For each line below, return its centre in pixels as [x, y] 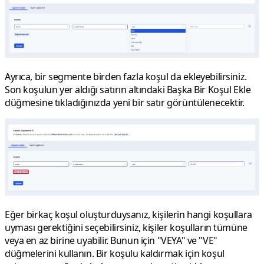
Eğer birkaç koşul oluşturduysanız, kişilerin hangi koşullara [128, 215]
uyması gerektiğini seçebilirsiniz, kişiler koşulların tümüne [126, 228]
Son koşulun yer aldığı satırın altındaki [86, 90]
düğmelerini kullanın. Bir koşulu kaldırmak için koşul [115, 254]
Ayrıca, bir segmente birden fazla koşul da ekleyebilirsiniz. [126, 77]
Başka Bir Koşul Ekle [209, 90]
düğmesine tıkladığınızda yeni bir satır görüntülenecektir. [125, 103]
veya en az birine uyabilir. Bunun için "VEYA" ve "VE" [111, 241]
